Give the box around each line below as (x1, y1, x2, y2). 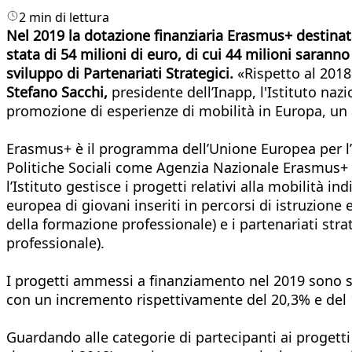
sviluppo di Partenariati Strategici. (6, 63, 233, 82)
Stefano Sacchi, (6, 82, 108, 101)
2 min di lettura (19, 8, 109, 26)
